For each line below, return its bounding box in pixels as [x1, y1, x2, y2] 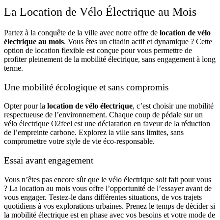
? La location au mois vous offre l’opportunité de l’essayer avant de [4, 184, 212, 192]
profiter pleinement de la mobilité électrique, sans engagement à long [4, 55, 216, 63]
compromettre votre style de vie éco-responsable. [4, 137, 155, 146]
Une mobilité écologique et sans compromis [4, 82, 168, 92]
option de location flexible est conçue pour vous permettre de [4, 46, 192, 55]
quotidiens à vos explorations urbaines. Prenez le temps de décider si [4, 201, 215, 210]
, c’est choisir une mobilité [133, 102, 214, 110]
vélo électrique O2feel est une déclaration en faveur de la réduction [4, 119, 210, 128]
